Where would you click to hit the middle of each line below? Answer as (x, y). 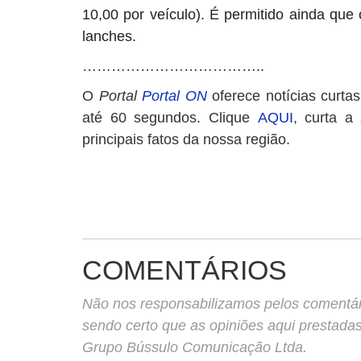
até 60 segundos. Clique (170, 118)
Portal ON (174, 96)
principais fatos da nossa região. (186, 139)
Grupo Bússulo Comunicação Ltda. (195, 347)
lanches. (109, 36)
